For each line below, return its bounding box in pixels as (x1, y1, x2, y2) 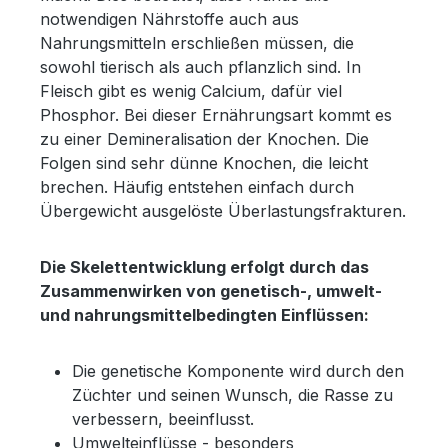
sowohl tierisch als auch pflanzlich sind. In (40, 56, 361, 77)
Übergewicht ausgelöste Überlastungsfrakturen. (40, 200, 406, 221)
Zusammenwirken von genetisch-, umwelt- (40, 280, 382, 301)
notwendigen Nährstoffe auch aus (40, 8, 299, 29)
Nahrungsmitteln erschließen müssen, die (40, 32, 354, 53)
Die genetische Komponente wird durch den (72, 360, 404, 381)
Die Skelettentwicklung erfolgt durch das (40, 256, 369, 277)
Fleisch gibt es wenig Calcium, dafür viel (40, 80, 342, 101)
